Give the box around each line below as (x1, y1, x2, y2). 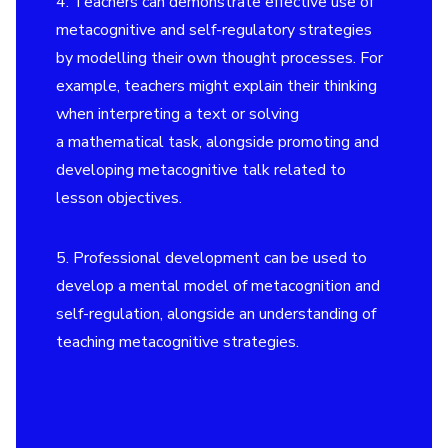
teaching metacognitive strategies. (56, 331, 299, 353)
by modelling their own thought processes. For (56, 47, 383, 69)
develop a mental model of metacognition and (56, 275, 380, 297)
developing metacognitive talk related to (56, 159, 346, 181)
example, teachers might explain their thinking (56, 75, 377, 97)
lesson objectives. (56, 187, 182, 209)
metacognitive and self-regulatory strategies (56, 19, 372, 41)
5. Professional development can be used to (56, 247, 367, 269)
